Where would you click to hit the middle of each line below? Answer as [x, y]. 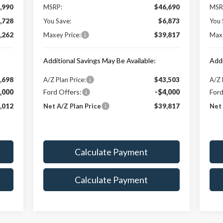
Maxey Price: [62, 35]
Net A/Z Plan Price [72, 106]
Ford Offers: [62, 92]
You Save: [57, 21]
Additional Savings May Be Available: [99, 60]
